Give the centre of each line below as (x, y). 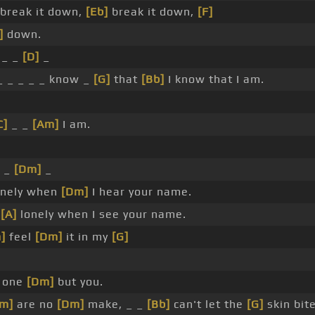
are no (35, 304)
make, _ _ (115, 304)
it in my (87, 237)
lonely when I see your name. (101, 214)
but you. (78, 282)
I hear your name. (140, 192)
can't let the (208, 304)
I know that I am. (214, 79)
